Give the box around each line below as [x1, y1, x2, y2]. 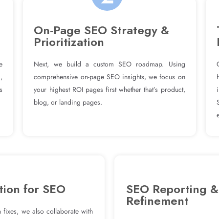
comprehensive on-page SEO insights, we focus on [34, 71, 185, 82]
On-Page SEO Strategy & [34, 21, 170, 39]
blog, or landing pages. [34, 97, 103, 107]
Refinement [126, 192, 189, 209]
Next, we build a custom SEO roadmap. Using [34, 59, 185, 69]
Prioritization [34, 33, 105, 50]
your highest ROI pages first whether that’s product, [34, 84, 185, 94]
